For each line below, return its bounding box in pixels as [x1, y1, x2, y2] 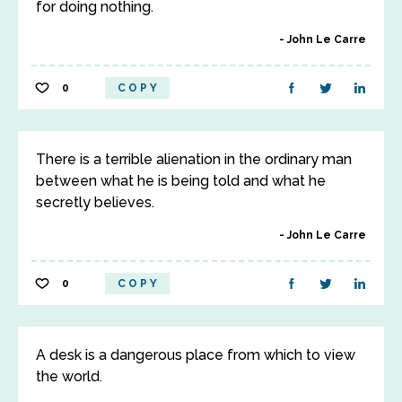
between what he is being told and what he [36, 172, 326, 189]
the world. [36, 368, 102, 385]
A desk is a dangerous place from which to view [36, 346, 355, 363]
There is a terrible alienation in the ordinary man [36, 151, 352, 168]
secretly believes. [36, 194, 154, 211]
